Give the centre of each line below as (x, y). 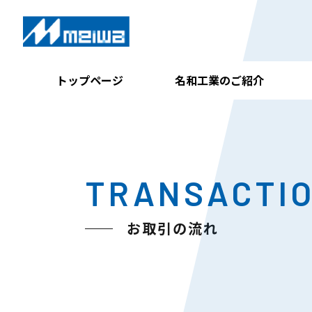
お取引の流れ (173, 228)
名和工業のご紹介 (219, 80)
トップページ (90, 80)
